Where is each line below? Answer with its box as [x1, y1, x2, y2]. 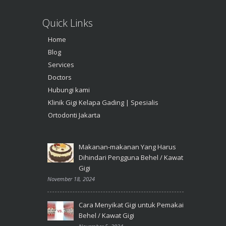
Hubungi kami [48, 85, 90, 94]
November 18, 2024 [47, 175, 95, 183]
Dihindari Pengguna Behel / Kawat [79, 152, 183, 162]
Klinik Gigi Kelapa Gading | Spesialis [48, 97, 158, 107]
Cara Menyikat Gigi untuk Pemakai [79, 200, 184, 209]
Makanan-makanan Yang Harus [79, 142, 176, 151]
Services [48, 60, 74, 69]
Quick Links [42, 16, 93, 30]
